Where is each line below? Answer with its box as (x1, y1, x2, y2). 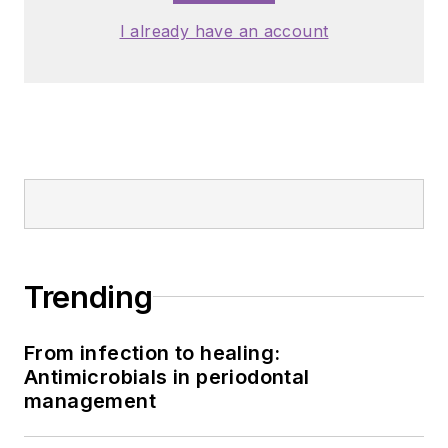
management (24, 388, 156, 413)
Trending (24, 278, 153, 315)
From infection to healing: (24, 340, 281, 365)
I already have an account (119, 20, 329, 41)
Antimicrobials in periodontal (24, 364, 310, 389)
